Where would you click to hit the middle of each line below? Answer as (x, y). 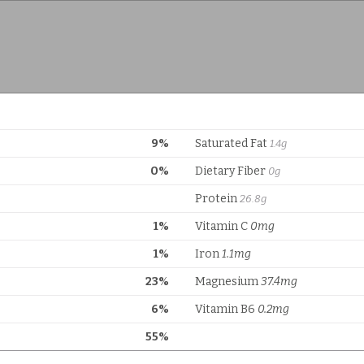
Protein (217, 199)
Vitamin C (223, 226)
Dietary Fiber (232, 171)
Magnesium (228, 282)
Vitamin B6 (226, 309)
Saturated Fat (232, 143)
